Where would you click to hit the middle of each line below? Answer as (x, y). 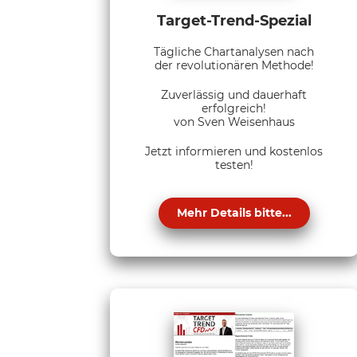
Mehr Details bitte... (234, 212)
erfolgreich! (234, 108)
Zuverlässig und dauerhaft (234, 94)
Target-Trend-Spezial (234, 20)
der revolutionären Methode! (234, 65)
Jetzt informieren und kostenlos (234, 151)
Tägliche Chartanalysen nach (234, 51)
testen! (234, 165)
